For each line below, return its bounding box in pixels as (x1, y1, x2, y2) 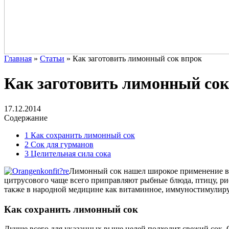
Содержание (4, 113, 48, 122)
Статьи (40, 54, 64, 63)
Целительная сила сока (29, 149, 111, 158)
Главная (4, 54, 32, 63)
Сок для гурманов (29, 140, 94, 149)
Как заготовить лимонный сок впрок (73, 54, 202, 63)
